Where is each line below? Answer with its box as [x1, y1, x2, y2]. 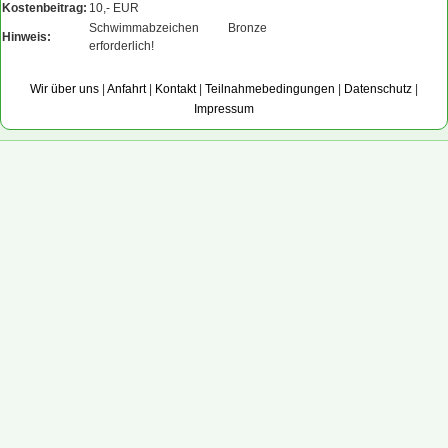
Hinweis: [2, 30, 51, 44]
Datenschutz [344, 82, 412, 96]
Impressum [194, 102, 254, 116]
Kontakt [155, 82, 196, 96]
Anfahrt [107, 82, 146, 96]
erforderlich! [89, 39, 154, 53]
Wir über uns [30, 82, 99, 96]
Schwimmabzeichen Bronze [89, 21, 267, 35]
